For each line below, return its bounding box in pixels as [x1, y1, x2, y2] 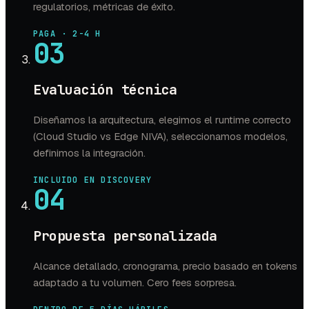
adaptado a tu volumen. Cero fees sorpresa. [33, 276, 237, 290]
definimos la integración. [33, 146, 146, 160]
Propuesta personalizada [33, 227, 217, 246]
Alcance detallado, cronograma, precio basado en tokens [33, 259, 297, 273]
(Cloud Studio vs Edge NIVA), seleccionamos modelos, [33, 130, 288, 143]
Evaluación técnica [33, 81, 177, 99]
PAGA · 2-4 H [33, 28, 101, 40]
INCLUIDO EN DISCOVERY [33, 175, 152, 186]
